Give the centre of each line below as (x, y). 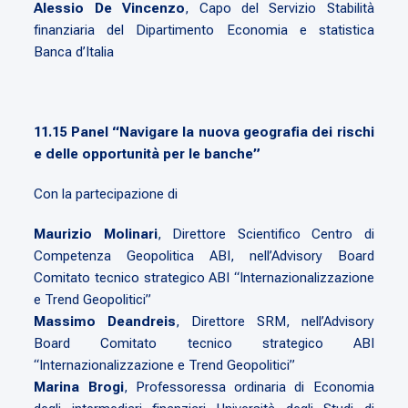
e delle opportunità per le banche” (148, 153)
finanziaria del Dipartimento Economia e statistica (204, 30)
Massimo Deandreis (105, 321)
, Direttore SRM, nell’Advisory (275, 321)
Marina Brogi (79, 387)
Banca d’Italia (74, 51)
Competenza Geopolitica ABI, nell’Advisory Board (204, 255)
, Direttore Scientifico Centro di (265, 234)
